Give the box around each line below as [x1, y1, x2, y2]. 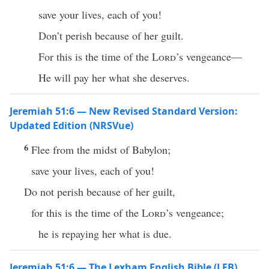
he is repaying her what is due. [38, 226, 172, 241]
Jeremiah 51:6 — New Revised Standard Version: [10, 104, 238, 118]
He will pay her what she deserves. [38, 70, 190, 85]
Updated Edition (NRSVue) [10, 119, 133, 132]
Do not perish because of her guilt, [24, 184, 175, 199]
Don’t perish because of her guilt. [38, 28, 184, 43]
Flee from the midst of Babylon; [31, 142, 171, 157]
